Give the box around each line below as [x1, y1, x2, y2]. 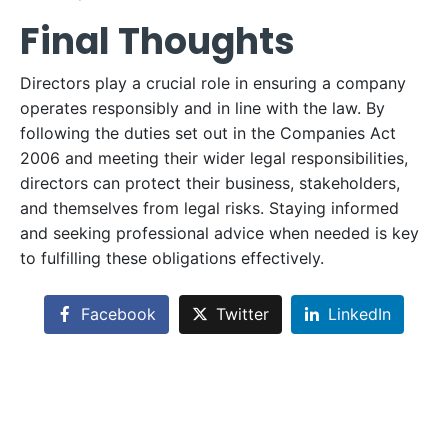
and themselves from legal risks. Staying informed [20, 198, 399, 218]
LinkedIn [328, 304, 392, 325]
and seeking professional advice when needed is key [20, 223, 419, 243]
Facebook [80, 304, 156, 325]
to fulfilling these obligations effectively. [20, 248, 324, 268]
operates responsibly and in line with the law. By [20, 98, 385, 118]
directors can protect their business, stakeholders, [20, 173, 400, 193]
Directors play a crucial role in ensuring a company [20, 73, 406, 93]
